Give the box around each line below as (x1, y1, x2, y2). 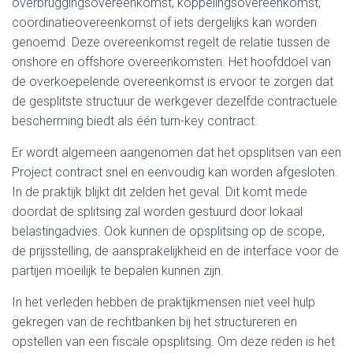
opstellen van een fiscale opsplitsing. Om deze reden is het (12, 334, 335, 349)
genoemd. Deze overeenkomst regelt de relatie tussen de (12, 35, 330, 50)
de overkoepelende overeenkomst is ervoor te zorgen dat (12, 74, 333, 89)
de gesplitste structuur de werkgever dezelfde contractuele (12, 94, 337, 109)
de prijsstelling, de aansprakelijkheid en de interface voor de (12, 243, 339, 258)
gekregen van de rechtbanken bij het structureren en (12, 314, 297, 329)
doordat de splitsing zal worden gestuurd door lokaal (12, 204, 303, 219)
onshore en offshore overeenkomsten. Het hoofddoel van (12, 54, 331, 69)
